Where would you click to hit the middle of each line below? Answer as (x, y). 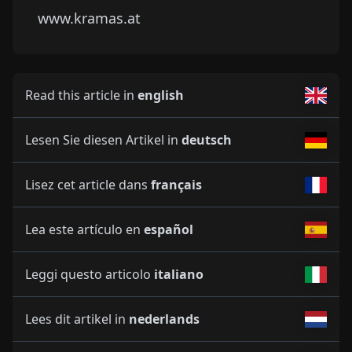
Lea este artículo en (84, 230)
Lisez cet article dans (88, 185)
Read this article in (81, 95)
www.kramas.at (89, 18)
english (161, 95)
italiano (179, 275)
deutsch (207, 140)
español (169, 230)
